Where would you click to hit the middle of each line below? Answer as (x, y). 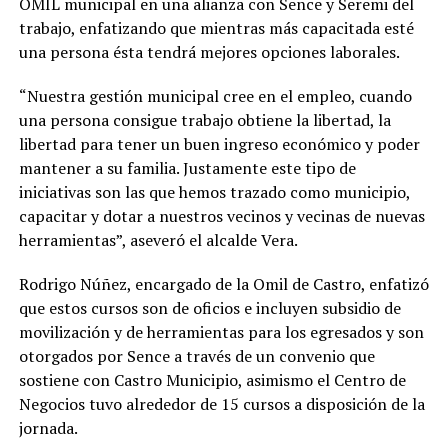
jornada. (48, 428)
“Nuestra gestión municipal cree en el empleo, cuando (215, 96)
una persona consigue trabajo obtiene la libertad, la (204, 120)
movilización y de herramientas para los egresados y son (221, 332)
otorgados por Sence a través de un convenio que (196, 356)
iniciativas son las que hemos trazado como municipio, (214, 192)
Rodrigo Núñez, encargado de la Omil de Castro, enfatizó (223, 284)
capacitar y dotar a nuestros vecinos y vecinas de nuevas (221, 216)
